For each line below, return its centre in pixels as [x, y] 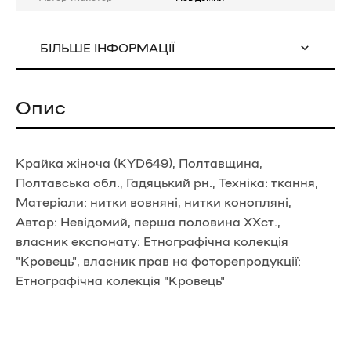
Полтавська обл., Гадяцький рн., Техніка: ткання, [167, 182]
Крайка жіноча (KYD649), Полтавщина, [139, 162]
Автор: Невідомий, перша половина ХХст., [148, 221]
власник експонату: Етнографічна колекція [152, 241]
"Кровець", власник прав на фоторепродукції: [158, 260]
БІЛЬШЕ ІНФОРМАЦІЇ [107, 47]
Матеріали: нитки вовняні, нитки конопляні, [154, 201]
